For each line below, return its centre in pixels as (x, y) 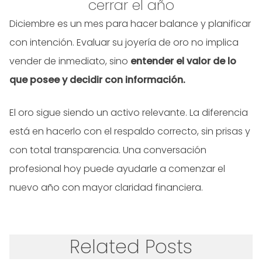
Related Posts (131, 247)
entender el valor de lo (183, 61)
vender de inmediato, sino (70, 61)
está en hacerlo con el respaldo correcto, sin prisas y (130, 132)
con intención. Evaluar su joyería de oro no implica (124, 43)
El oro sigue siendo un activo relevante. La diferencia (129, 113)
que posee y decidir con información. (97, 80)
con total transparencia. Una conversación (108, 150)
